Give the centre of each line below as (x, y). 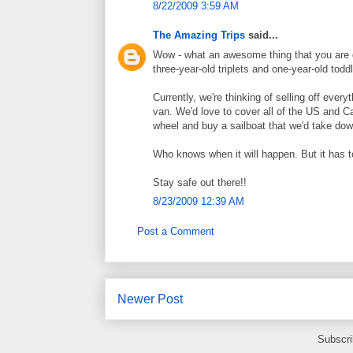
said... (262, 35)
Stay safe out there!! (200, 182)
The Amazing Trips (199, 35)
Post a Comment (176, 231)
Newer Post (150, 299)
